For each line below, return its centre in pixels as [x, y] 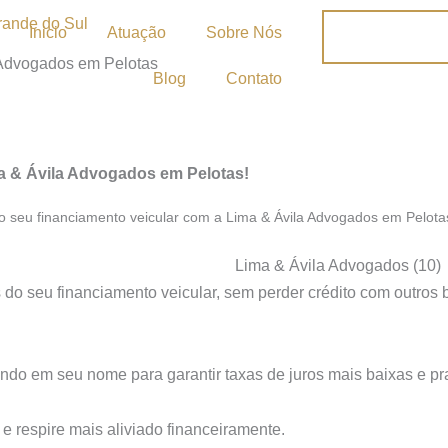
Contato [253, 78]
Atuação [136, 32]
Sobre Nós [243, 32]
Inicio [47, 32]
